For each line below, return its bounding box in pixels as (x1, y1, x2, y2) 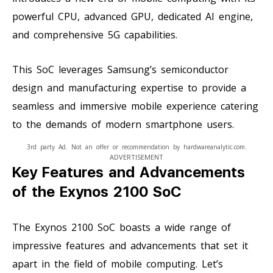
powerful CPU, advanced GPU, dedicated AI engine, (12, 9, 253, 23)
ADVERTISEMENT (110, 152, 163, 161)
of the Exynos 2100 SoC (12, 182, 181, 200)
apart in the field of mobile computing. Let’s (12, 257, 223, 271)
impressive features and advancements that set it (12, 238, 248, 252)
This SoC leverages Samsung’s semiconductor (12, 62, 229, 76)
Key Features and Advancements (12, 163, 245, 181)
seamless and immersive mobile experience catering (12, 99, 258, 113)
